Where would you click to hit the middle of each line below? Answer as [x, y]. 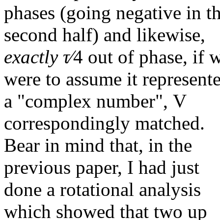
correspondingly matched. [104, 123]
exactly [31, 57]
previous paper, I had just [102, 167]
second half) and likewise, [105, 35]
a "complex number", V [95, 101]
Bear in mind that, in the [98, 145]
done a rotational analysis [102, 190]
